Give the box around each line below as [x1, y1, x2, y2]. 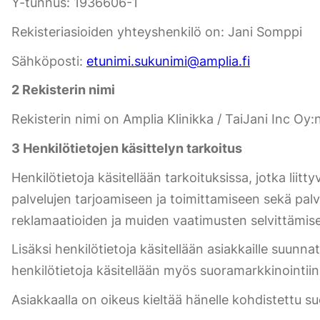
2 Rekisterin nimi [11, 82, 115, 98]
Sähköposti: [11, 53, 86, 69]
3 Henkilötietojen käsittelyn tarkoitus [11, 140, 242, 156]
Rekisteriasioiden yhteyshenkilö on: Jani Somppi [11, 24, 302, 40]
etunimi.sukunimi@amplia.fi [86, 53, 250, 69]
